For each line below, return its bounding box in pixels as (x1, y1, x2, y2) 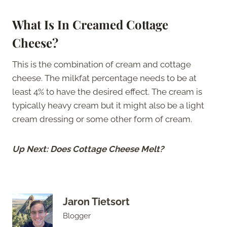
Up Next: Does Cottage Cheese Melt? (12, 143, 164, 154)
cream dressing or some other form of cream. (12, 113, 194, 124)
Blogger (63, 211, 91, 221)
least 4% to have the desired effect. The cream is (12, 86, 202, 97)
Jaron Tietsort (63, 196, 130, 208)
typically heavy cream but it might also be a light (12, 100, 204, 110)
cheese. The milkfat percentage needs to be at (12, 72, 197, 83)
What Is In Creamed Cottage (12, 16, 168, 32)
